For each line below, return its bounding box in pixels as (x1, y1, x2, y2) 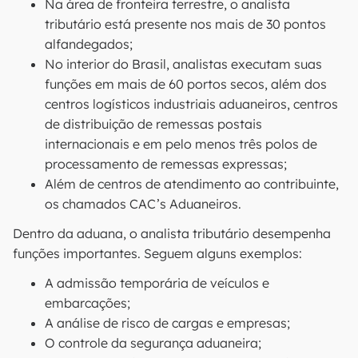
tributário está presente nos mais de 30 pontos (45, 16, 326, 32)
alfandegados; (45, 36, 133, 52)
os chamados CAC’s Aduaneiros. (45, 196, 241, 212)
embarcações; (45, 295, 130, 311)
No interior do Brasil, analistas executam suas (45, 56, 322, 72)
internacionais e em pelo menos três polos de (45, 136, 317, 152)
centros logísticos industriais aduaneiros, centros (45, 96, 338, 112)
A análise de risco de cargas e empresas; (45, 315, 290, 331)
